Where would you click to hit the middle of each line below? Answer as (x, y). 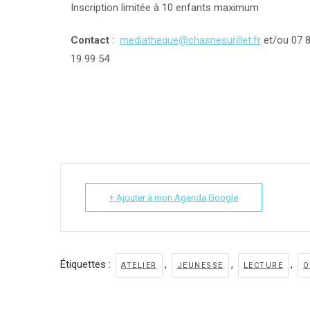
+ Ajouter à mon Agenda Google (174, 198)
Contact (90, 40)
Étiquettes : (87, 264)
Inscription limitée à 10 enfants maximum (165, 8)
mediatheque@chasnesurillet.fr (190, 40)
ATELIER (139, 265)
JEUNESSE (200, 265)
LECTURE (263, 265)
